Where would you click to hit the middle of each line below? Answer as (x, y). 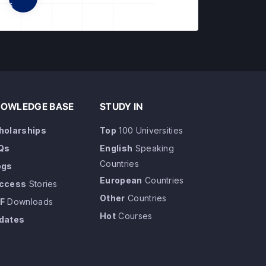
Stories (42, 184)
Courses (134, 216)
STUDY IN (121, 107)
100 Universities (150, 130)
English (116, 148)
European (121, 180)
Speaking (153, 148)
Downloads (29, 202)
